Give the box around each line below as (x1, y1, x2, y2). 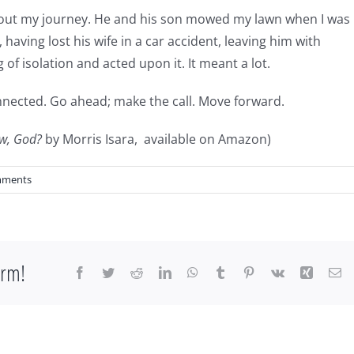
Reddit (142, 265, 175, 279)
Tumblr (226, 265, 262, 279)
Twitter (114, 265, 149, 279)
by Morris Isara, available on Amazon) (45, 130, 271, 148)
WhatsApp (198, 265, 251, 279)
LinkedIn (171, 265, 217, 279)
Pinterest (254, 265, 297, 279)
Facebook (85, 265, 134, 279)
